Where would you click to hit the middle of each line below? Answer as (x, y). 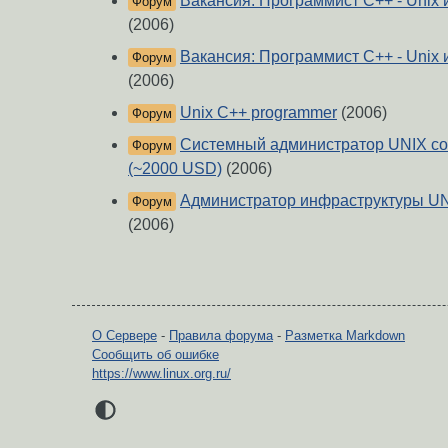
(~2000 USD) (175, 169)
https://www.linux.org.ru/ (161, 374)
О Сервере (124, 336)
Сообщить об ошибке (155, 355)
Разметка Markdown (345, 336)
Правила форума (221, 336)
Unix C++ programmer (258, 113)
